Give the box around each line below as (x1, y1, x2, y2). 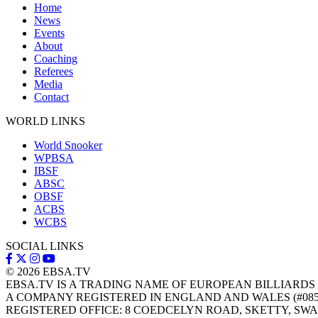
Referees (34, 65, 73, 77)
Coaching (34, 52, 77, 65)
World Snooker (34, 138, 102, 151)
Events (34, 26, 65, 39)
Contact (34, 90, 69, 103)
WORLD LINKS (6, 114, 85, 127)
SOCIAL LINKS (6, 239, 84, 252)
